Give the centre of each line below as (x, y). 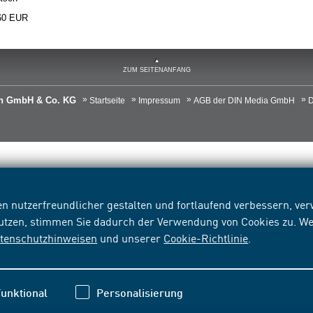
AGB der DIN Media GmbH (244, 101)
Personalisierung (140, 292)
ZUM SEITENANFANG (156, 70)
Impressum (159, 101)
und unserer (131, 238)
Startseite (107, 101)
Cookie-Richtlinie (206, 238)
